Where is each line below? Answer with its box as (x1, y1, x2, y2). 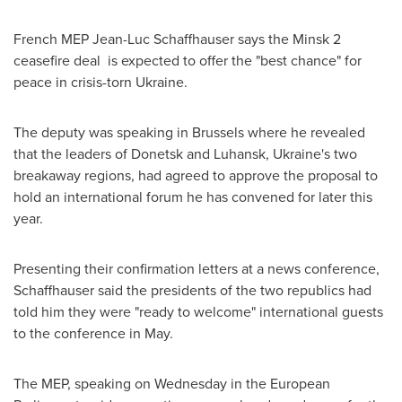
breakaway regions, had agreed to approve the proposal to (13, 165, 378, 185)
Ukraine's (273, 144, 330, 163)
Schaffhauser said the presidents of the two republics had (13, 280, 371, 300)
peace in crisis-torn (13, 72, 135, 92)
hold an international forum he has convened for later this (13, 187, 372, 206)
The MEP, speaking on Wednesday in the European (13, 373, 330, 393)
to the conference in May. (13, 323, 173, 343)
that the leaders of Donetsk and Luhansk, (13, 144, 273, 163)
